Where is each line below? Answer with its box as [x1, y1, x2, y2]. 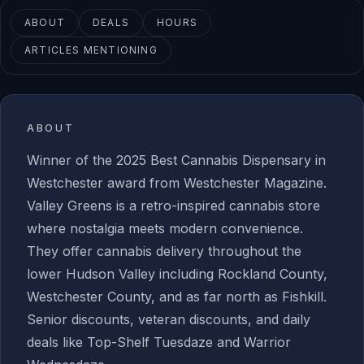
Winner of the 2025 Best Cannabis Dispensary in [27, 152, 326, 168]
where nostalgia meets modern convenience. [27, 220, 303, 236]
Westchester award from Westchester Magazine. [27, 175, 327, 191]
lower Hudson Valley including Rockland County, [27, 266, 327, 282]
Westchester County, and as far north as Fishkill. [27, 288, 327, 305]
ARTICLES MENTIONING [24, 44, 158, 56]
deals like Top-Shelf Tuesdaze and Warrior [27, 334, 291, 350]
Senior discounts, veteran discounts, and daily [27, 311, 310, 327]
